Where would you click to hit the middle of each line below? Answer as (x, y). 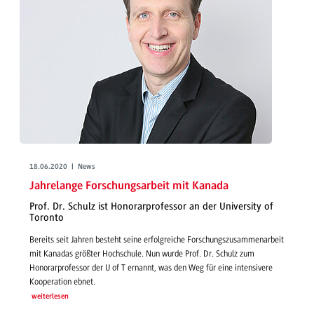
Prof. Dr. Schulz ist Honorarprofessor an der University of (151, 207)
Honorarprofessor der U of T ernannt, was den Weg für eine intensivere (151, 267)
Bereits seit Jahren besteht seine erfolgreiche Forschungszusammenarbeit (157, 239)
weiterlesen (50, 296)
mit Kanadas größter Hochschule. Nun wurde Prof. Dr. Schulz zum (142, 253)
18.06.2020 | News (62, 168)
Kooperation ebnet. (62, 281)
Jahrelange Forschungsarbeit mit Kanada (129, 186)
